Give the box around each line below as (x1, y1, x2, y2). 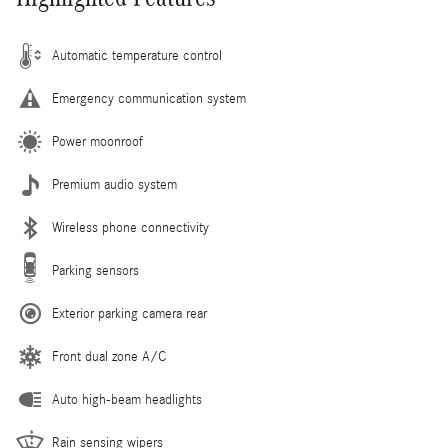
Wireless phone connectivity (52, 220, 209, 237)
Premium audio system (52, 177, 177, 194)
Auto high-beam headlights (52, 392, 202, 409)
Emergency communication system (52, 91, 246, 108)
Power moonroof (52, 134, 143, 151)
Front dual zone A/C (52, 349, 166, 366)
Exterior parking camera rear (52, 306, 207, 323)
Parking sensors (52, 263, 139, 280)
